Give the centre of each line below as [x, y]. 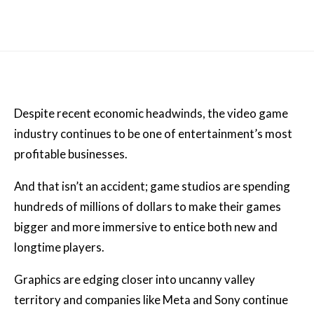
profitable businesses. [73, 154]
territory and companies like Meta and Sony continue [151, 299]
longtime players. [59, 247]
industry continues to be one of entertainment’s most [153, 134]
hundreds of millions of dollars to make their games [148, 207]
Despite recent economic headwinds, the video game [151, 114]
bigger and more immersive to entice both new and [146, 227]
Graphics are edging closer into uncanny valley [135, 279]
